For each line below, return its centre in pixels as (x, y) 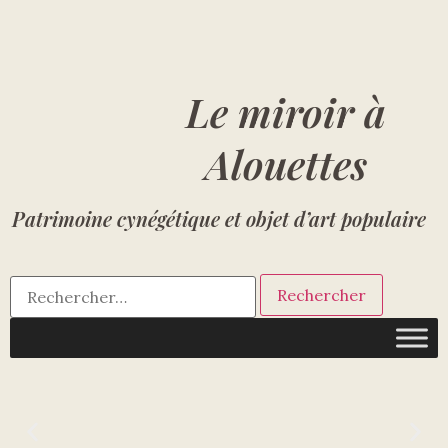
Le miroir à (286, 111)
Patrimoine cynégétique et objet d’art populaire (224, 218)
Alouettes (286, 163)
